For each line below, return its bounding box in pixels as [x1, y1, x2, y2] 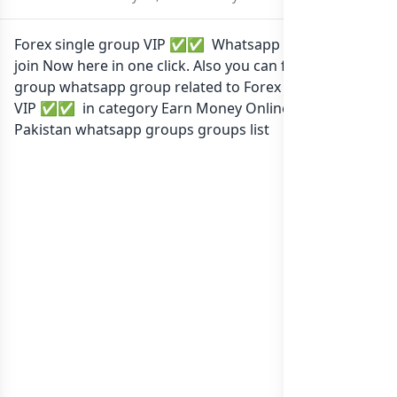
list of [328, 98, 365, 118]
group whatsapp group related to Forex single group [14, 77, 370, 97]
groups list [194, 120, 269, 139]
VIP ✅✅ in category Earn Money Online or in [14, 98, 328, 118]
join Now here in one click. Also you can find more [14, 56, 347, 75]
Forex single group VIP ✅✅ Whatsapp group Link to [14, 35, 374, 54]
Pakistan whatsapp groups [14, 120, 194, 139]
